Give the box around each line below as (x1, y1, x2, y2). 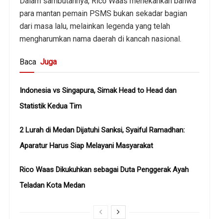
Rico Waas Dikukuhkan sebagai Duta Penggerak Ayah (20, 165, 189, 175)
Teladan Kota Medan (20, 181, 85, 190)
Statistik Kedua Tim (20, 102, 82, 111)
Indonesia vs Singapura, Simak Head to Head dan (20, 86, 176, 95)
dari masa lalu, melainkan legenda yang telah (20, 22, 170, 31)
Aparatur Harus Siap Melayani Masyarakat (20, 141, 153, 151)
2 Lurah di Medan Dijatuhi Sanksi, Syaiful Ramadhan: (20, 126, 185, 135)
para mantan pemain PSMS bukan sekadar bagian (20, 9, 187, 19)
